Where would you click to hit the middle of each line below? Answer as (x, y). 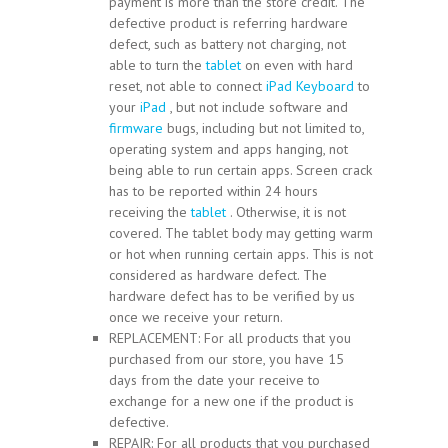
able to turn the (157, 64)
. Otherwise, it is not (286, 211)
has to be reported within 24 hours (213, 190)
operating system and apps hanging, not (228, 148)
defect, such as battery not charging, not (227, 43)
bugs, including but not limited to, (263, 127)
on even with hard (297, 64)
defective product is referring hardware (228, 22)
